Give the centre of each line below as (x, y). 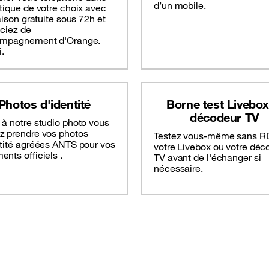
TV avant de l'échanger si (207, 158)
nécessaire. (178, 168)
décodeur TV (225, 118)
